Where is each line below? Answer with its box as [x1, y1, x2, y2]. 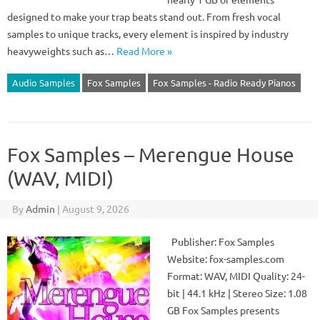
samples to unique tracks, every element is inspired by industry [7, 27, 289, 40]
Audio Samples [12, 76, 75, 89]
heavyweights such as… [7, 44, 116, 57]
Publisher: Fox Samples [167, 235, 274, 248]
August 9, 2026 [61, 202, 129, 215]
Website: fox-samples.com [167, 252, 284, 265]
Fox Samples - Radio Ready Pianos [153, 76, 296, 89]
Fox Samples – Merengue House [7, 143, 294, 166]
